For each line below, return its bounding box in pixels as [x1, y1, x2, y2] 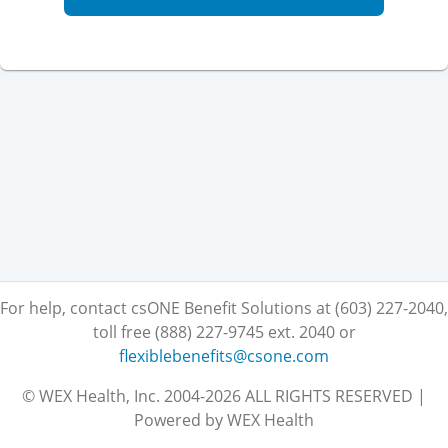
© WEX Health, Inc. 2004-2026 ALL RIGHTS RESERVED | [22, 385, 426, 407]
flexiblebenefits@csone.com [119, 345, 329, 367]
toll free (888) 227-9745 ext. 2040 [92, 321, 335, 343]
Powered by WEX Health [134, 409, 314, 431]
